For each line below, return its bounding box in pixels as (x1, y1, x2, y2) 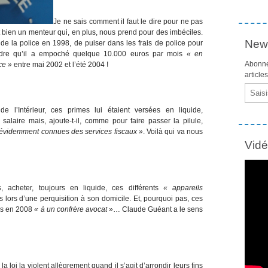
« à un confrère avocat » (34, 205, 113, 214)
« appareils (163, 183, 203, 192)
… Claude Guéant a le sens (112, 205, 203, 214)
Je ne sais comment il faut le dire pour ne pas (53, 17, 203, 26)
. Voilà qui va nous (142, 127, 203, 136)
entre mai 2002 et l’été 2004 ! (12, 60, 108, 69)
